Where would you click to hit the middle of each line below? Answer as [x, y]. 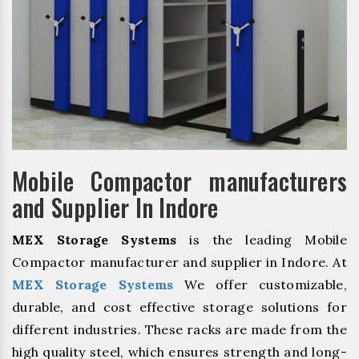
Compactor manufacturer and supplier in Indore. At [179, 262]
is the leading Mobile [262, 239]
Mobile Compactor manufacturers [179, 180]
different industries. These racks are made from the [179, 329]
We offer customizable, [260, 284]
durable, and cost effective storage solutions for [179, 307]
